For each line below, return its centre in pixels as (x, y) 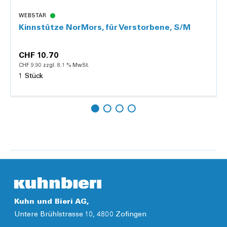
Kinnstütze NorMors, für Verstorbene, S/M (105, 28)
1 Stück (31, 76)
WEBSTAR (32, 16)
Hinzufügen (144, 107)
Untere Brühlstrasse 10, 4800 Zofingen (80, 215)
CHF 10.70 (39, 55)
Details (113, 129)
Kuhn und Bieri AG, (52, 202)
